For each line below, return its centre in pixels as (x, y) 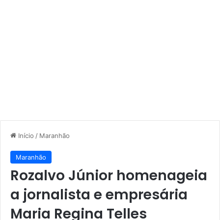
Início (25, 135)
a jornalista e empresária (99, 194)
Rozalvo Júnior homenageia (109, 175)
